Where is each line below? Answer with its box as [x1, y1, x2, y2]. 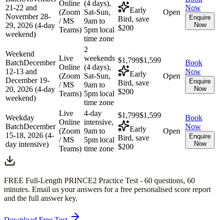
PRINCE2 [64, 176, 97, 185]
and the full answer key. [4, 193, 78, 202]
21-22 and [5, 3, 37, 12]
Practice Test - [97, 176, 144, 185]
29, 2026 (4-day [5, 21, 55, 29]
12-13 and [5, 67, 37, 76]
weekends [84, 54, 115, 62]
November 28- [5, 12, 51, 21]
